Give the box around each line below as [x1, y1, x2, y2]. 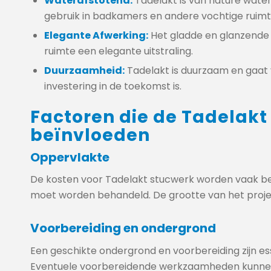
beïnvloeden [30, 123, 150, 147]
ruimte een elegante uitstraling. [44, 44, 193, 58]
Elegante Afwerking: [44, 28, 148, 42]
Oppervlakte [30, 148, 109, 166]
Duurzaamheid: [44, 63, 125, 77]
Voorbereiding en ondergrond [30, 220, 216, 237]
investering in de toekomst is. [44, 79, 181, 93]
